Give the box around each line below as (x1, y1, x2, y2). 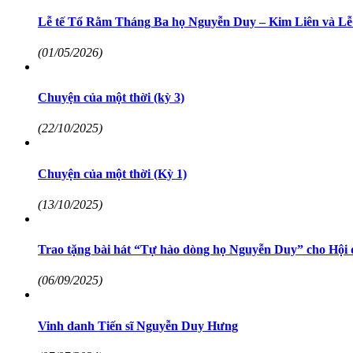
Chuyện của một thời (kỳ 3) (38, 91, 184, 105)
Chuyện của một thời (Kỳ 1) (38, 166, 187, 180)
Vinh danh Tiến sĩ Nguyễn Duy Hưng (38, 318, 238, 333)
